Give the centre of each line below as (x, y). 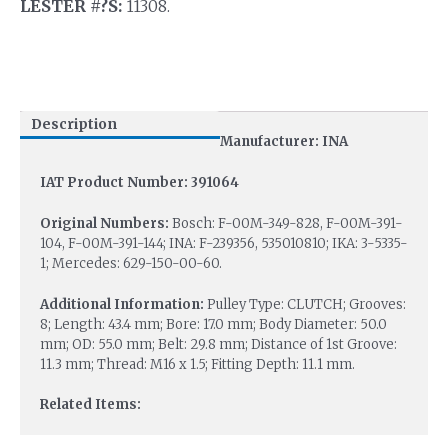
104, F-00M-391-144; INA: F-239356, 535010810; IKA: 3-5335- (224, 243)
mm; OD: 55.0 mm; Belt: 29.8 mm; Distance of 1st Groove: (218, 344)
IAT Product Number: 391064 (139, 182)
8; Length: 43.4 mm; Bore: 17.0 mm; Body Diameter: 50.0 (213, 324)
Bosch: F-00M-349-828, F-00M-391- (287, 223)
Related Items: (90, 405)
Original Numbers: (106, 223)
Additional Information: (123, 304)
